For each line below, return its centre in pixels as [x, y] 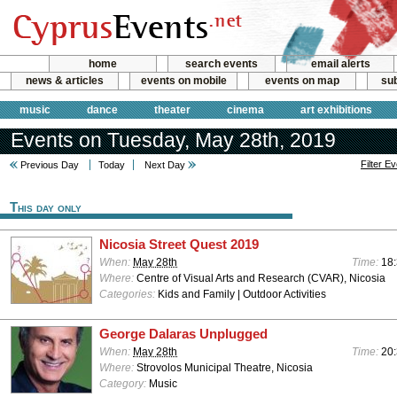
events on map [302, 81]
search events [222, 64]
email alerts [340, 64]
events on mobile [183, 81]
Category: [124, 384]
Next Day [165, 165]
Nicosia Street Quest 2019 [179, 244]
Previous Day [50, 165]
